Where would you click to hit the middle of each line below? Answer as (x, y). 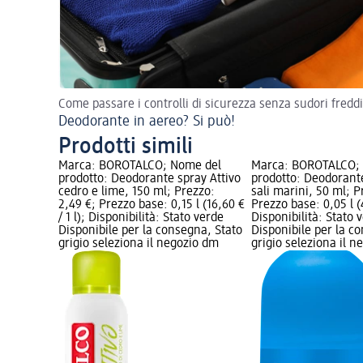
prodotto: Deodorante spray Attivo (149, 179)
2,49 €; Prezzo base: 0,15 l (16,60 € (152, 205)
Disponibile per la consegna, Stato (150, 231)
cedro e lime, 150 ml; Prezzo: (137, 192)
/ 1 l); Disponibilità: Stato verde (141, 218)
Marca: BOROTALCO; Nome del (140, 166)
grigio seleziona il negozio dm (139, 243)
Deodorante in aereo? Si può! (147, 121)
